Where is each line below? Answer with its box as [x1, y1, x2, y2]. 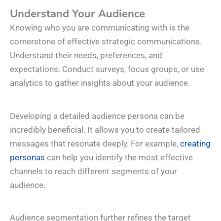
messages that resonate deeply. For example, [10, 138, 180, 148]
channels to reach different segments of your [10, 166, 177, 176]
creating [180, 138, 211, 148]
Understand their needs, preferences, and [10, 50, 162, 61]
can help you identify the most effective [45, 152, 193, 162]
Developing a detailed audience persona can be [10, 110, 184, 121]
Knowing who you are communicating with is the [10, 23, 189, 33]
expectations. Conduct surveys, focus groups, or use [10, 64, 204, 74]
